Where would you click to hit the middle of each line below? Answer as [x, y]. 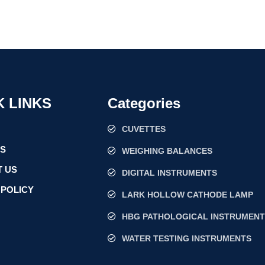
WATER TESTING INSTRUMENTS [186, 239]
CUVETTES [143, 129]
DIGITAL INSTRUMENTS [169, 173]
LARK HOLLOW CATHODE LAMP [187, 195]
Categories [144, 104]
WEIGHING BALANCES [167, 151]
